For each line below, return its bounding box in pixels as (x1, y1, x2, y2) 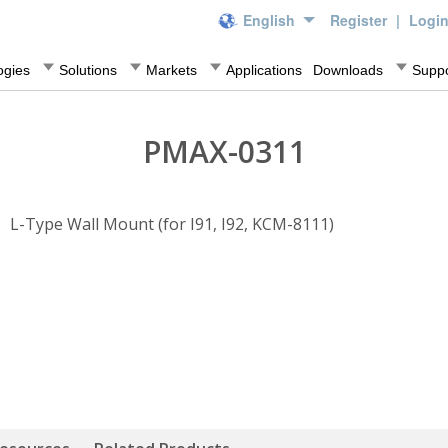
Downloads (313, 62, 383, 79)
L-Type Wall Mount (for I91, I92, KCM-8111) (9, 213, 334, 235)
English (243, 10, 295, 30)
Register (330, 10, 391, 30)
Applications (226, 62, 302, 79)
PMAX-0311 (142, 131, 306, 172)
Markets (146, 62, 197, 79)
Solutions (59, 62, 117, 79)
